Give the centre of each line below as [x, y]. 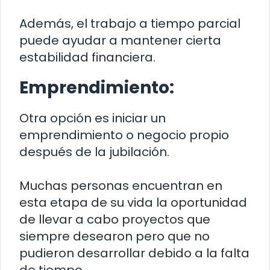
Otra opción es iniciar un [93, 118]
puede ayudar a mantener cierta [120, 41]
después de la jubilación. [94, 152]
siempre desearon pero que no [115, 237]
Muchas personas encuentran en [121, 186]
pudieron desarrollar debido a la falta [134, 253]
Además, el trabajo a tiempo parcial [130, 24]
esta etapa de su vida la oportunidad [133, 203]
